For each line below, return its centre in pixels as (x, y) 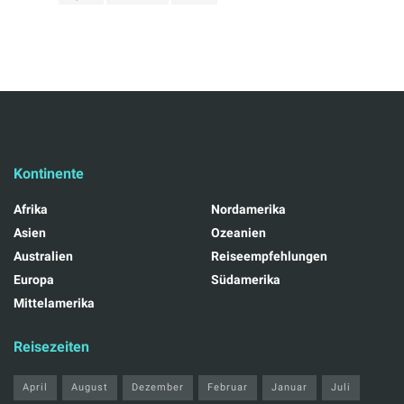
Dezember (158, 388)
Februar (228, 388)
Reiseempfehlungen (269, 257)
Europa (34, 280)
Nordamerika (248, 210)
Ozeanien (239, 233)
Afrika (31, 210)
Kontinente (49, 174)
